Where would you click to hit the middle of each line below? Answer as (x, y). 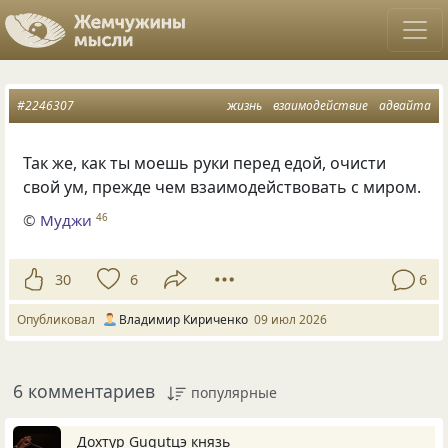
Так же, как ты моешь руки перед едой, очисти (205, 163)
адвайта (405, 105)
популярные (234, 393)
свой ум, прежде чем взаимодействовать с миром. (222, 187)
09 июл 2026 (290, 320)
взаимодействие (320, 105)
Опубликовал (59, 320)
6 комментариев (84, 391)
